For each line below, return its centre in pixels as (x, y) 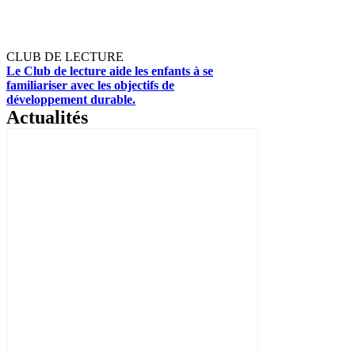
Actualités (47, 117)
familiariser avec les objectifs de (90, 85)
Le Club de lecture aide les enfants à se (110, 71)
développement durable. (71, 99)
